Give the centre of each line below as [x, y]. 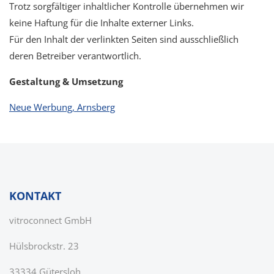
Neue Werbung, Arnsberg [62, 107]
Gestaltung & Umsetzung [66, 81]
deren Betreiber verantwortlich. [75, 56]
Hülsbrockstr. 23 [44, 246]
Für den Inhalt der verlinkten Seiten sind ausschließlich [124, 39]
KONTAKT [35, 196]
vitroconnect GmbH [50, 220]
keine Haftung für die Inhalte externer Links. [102, 23]
